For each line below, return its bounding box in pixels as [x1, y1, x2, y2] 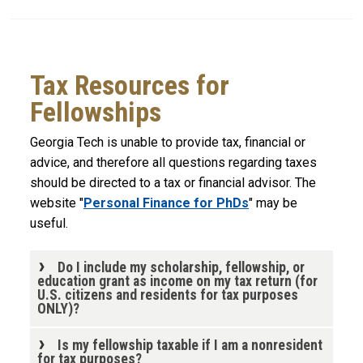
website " [30, 195, 83, 211]
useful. [30, 216, 68, 232]
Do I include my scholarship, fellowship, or [57, 259, 305, 276]
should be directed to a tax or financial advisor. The [30, 175, 316, 191]
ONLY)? [36, 301, 79, 318]
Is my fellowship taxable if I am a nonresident [57, 337, 322, 354]
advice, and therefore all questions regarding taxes [30, 155, 317, 171]
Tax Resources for [30, 70, 229, 102]
